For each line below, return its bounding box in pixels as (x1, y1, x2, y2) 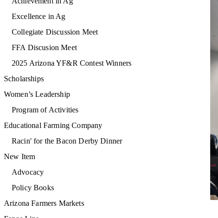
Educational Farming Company (4, 121, 103, 129)
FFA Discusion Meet (12, 43, 77, 52)
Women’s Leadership (4, 90, 70, 98)
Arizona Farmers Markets (4, 199, 84, 207)
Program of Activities (12, 106, 79, 114)
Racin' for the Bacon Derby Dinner (12, 137, 123, 145)
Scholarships (4, 74, 44, 83)
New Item (4, 152, 36, 161)
